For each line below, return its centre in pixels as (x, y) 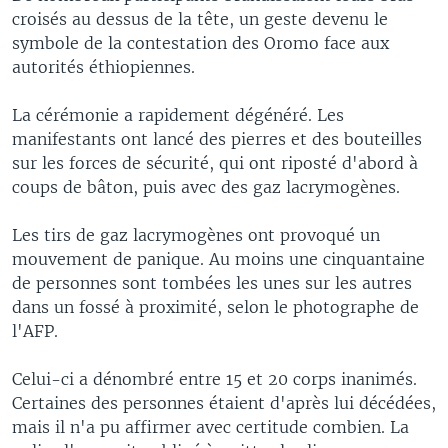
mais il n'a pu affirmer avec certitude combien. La (210, 426)
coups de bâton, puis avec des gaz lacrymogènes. (206, 186)
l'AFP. (35, 330)
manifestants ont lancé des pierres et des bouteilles (217, 138)
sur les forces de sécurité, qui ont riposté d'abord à (215, 162)
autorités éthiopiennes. (103, 66)
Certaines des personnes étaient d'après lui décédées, (224, 402)
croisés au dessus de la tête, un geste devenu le (200, 18)
